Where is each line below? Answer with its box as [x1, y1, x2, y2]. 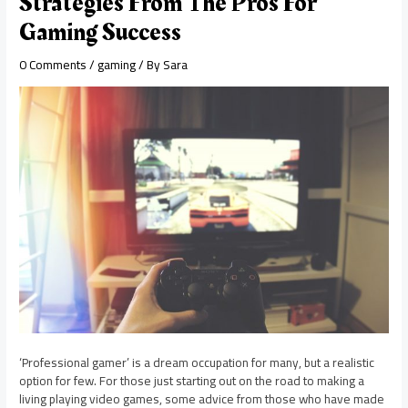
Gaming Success [19, 14, 182, 52]
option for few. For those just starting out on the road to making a [19, 368, 365, 393]
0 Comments [19, 53, 87, 77]
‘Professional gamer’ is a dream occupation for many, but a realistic [19, 350, 375, 374]
